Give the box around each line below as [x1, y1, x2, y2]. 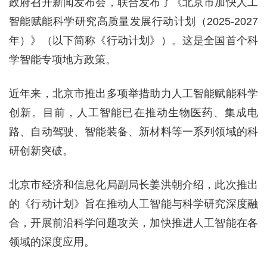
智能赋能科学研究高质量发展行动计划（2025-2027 [9, 15, 258, 27]
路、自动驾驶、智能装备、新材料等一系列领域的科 [9, 126, 258, 138]
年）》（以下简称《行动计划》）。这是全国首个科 [9, 35, 258, 46]
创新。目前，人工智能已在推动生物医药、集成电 [9, 107, 258, 119]
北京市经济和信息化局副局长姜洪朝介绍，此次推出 [9, 179, 258, 191]
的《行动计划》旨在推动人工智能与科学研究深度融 [9, 198, 258, 210]
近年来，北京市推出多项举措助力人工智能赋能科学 [9, 88, 258, 100]
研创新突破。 [9, 145, 73, 157]
